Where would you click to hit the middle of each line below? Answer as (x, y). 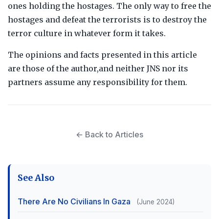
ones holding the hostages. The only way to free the (109, 6)
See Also (36, 178)
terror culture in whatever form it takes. (87, 33)
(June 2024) (155, 202)
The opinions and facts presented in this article (102, 55)
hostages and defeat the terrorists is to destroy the (107, 20)
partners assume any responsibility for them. (98, 82)
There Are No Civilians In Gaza (75, 201)
